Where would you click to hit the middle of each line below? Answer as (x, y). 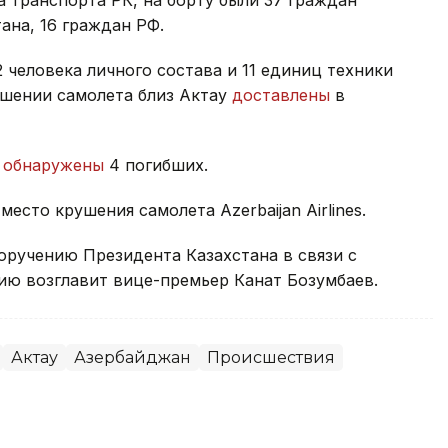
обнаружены (53, 164)
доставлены (281, 94)
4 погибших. (156, 164)
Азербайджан (132, 357)
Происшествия (271, 357)
